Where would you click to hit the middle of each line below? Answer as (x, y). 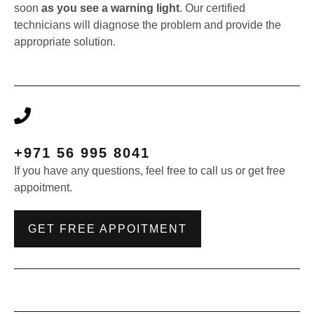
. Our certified (212, 8)
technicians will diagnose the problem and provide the (148, 25)
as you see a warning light (110, 8)
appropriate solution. (65, 41)
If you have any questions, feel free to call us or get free (150, 170)
